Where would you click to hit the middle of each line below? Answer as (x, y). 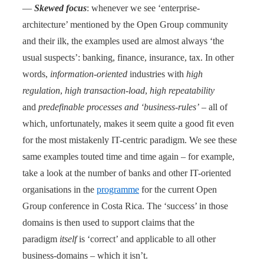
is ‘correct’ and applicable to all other (146, 239)
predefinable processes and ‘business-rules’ (119, 107)
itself (68, 239)
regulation (41, 90)
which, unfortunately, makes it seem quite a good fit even (128, 123)
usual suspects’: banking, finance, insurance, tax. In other (128, 57)
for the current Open (178, 189)
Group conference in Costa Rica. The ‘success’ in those (125, 206)
